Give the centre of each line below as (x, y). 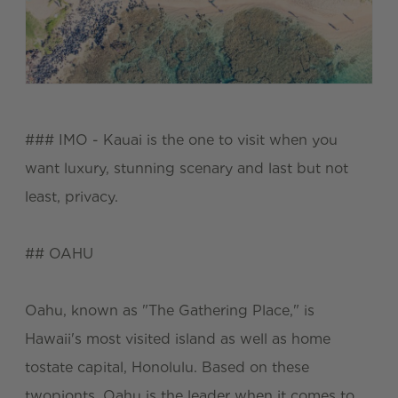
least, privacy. (72, 197)
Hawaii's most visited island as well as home (178, 339)
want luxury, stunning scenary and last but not (187, 169)
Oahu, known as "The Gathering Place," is (170, 311)
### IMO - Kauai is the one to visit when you (181, 140)
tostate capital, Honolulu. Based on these (167, 368)
